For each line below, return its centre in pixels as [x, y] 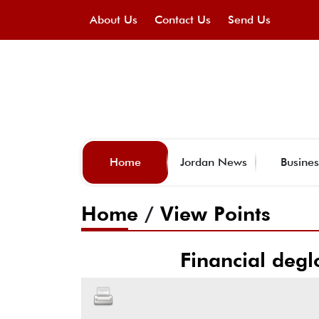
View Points [215, 213]
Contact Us [183, 20]
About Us [114, 20]
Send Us [249, 20]
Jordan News [214, 162]
